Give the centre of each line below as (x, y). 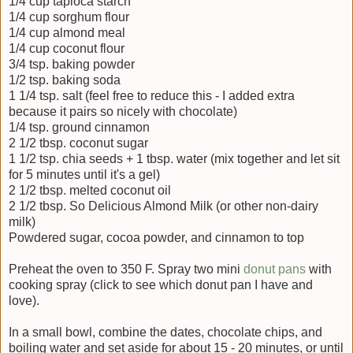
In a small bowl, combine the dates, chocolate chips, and (165, 333)
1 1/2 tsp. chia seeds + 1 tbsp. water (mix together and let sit (174, 159)
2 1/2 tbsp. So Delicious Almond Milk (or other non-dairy (163, 206)
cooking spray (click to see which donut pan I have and (161, 285)
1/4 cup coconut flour (67, 49)
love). (24, 301)
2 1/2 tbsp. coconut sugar (78, 143)
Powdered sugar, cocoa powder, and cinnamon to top (156, 238)
